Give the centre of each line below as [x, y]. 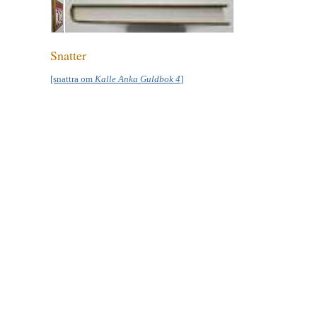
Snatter [69, 55]
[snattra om [73, 79]
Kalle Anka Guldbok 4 [138, 79]
